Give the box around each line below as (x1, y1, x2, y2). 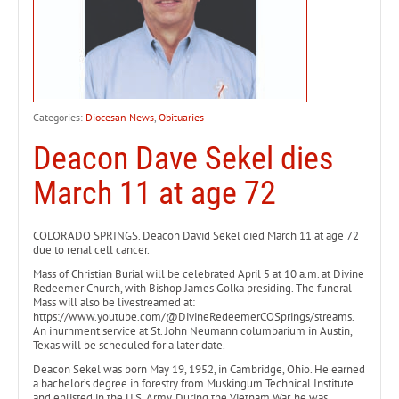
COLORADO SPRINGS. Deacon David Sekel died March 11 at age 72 (33, 227, 359, 243)
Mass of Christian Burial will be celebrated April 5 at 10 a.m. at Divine (33, 265, 364, 281)
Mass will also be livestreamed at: (33, 294, 195, 310)
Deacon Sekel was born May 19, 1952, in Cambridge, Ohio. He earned (33, 361, 365, 377)
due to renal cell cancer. (33, 241, 150, 257)
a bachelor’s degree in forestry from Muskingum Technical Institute (33, 375, 354, 391)
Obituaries (159, 110, 204, 124)
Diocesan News (85, 110, 154, 124)
